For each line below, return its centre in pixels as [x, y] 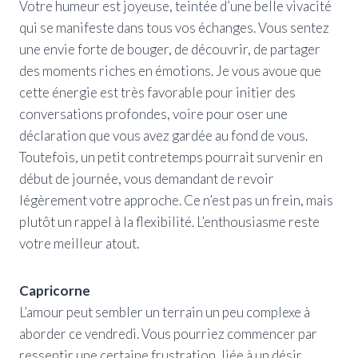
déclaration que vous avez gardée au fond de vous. [163, 135]
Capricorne [55, 290]
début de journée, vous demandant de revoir [147, 178]
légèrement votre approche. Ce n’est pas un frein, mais [176, 200]
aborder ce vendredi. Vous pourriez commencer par [168, 333]
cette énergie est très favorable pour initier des [157, 92]
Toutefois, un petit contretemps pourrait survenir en [171, 157]
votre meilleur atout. [79, 243]
